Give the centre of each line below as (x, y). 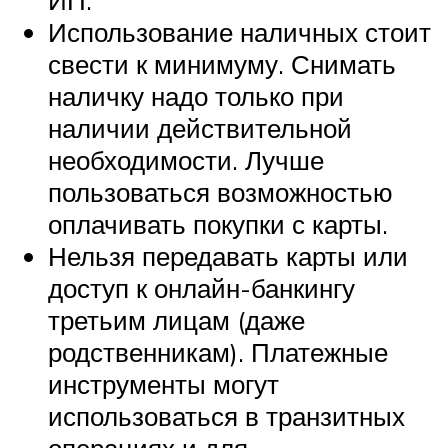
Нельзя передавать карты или (228, 255)
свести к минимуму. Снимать (222, 63)
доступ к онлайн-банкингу (201, 287)
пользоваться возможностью (220, 191)
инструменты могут (163, 383)
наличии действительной (200, 127)
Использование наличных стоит (239, 31)
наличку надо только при (196, 95)
